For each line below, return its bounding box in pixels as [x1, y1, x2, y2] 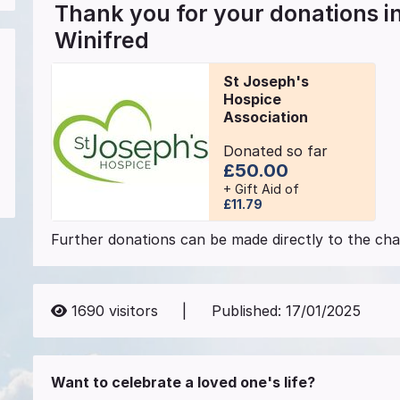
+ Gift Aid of [222, 181, 299, 197]
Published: [211, 301, 286, 320]
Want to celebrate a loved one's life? [51, 372, 316, 391]
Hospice [222, 89, 281, 108]
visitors [104, 301, 159, 320]
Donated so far [222, 142, 328, 161]
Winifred [54, 27, 150, 54]
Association [222, 107, 308, 126]
